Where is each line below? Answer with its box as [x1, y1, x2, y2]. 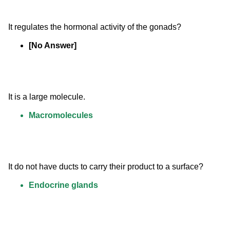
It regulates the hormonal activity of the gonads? [8, 23, 181, 32]
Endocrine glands [29, 181, 98, 190]
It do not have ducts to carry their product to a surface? [8, 162, 203, 171]
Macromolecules [29, 111, 93, 120]
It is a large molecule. [8, 92, 85, 102]
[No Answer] [29, 41, 76, 50]
